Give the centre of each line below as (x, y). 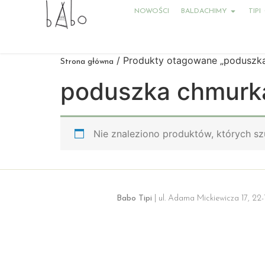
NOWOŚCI (151, 11)
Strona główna (87, 62)
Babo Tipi (134, 199)
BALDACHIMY (204, 11)
